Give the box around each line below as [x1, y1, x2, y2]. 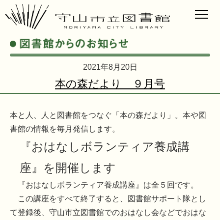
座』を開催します [20, 161, 116, 175]
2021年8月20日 [82, 63, 137, 72]
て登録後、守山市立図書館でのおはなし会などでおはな [10, 208, 206, 217]
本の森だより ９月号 [55, 78, 165, 90]
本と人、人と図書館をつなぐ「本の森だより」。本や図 [10, 111, 206, 120]
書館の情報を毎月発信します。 [10, 125, 120, 134]
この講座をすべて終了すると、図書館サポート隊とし [10, 194, 206, 203]
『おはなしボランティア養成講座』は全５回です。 [10, 181, 198, 190]
